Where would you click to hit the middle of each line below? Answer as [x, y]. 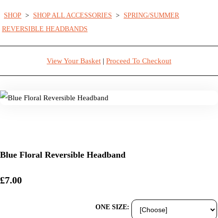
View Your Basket [74, 61]
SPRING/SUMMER [151, 15]
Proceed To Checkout [139, 61]
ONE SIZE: [112, 207]
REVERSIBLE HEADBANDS [45, 29]
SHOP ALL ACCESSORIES [73, 15]
